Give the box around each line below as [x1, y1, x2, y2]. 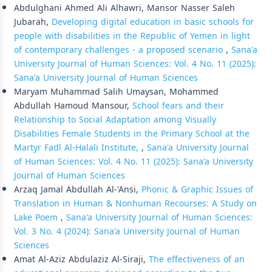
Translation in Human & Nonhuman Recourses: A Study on [14, 195, 257, 212]
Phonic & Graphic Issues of [141, 181, 253, 198]
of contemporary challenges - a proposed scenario [14, 41, 226, 58]
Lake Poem [14, 209, 61, 226]
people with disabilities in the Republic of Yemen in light [14, 27, 250, 44]
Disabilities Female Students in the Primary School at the [14, 125, 250, 142]
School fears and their [132, 97, 224, 114]
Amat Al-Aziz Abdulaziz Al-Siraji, [14, 251, 149, 268]
